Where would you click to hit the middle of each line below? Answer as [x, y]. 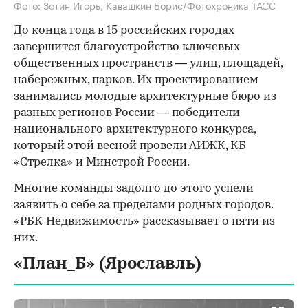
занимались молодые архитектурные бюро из [145, 96]
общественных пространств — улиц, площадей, [148, 63]
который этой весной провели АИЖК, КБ [130, 146]
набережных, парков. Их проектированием [136, 80]
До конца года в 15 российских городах [124, 30]
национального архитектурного [107, 129]
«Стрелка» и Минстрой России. [102, 162]
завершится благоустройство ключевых [127, 47]
